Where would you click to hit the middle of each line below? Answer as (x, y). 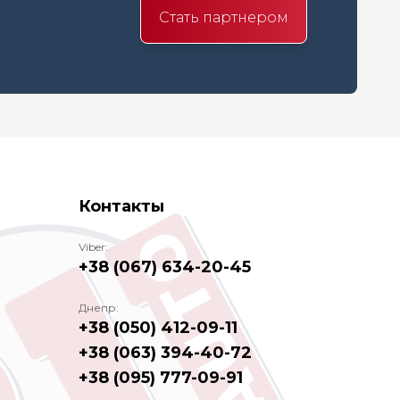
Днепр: (99, 308)
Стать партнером (224, 17)
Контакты (121, 206)
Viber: (93, 247)
